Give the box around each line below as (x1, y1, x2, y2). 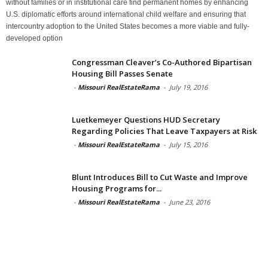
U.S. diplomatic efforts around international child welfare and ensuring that (6, 10, 246, 19)
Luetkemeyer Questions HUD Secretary (72, 114, 220, 125)
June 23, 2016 (169, 197, 210, 206)
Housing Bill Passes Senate (72, 68, 173, 79)
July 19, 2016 (169, 82, 208, 92)
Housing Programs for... (72, 182, 162, 194)
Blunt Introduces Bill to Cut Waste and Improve (72, 171, 248, 182)
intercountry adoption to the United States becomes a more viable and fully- (6, 22, 249, 31)
